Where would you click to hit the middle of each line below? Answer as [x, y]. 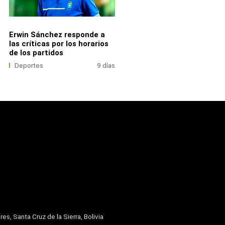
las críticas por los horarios [59, 44]
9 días [106, 65]
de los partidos [36, 53]
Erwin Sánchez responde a [57, 35]
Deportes [29, 65]
